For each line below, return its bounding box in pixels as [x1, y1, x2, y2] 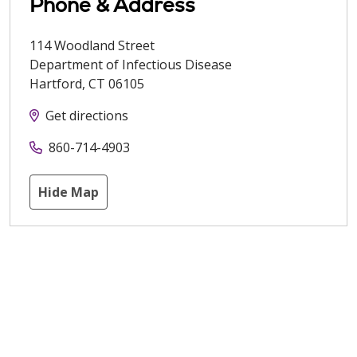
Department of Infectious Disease [29, 56, 232, 74]
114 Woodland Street [29, 37, 155, 55]
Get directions [45, 107, 128, 125]
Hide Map [38, 183, 99, 202]
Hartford [29, 75, 82, 93]
